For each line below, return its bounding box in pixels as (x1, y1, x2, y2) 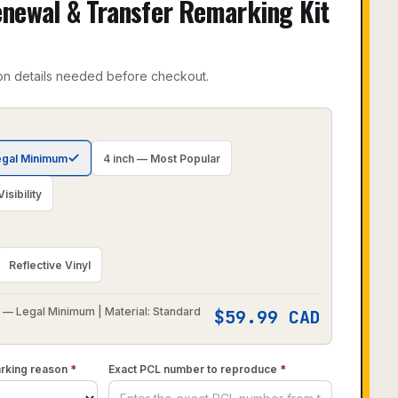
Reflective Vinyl (9, 258, 92, 272)
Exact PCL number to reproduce (108, 362, 278, 376)
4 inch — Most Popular (103, 151, 221, 165)
